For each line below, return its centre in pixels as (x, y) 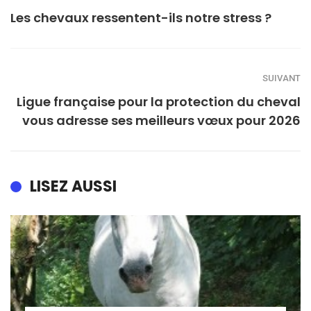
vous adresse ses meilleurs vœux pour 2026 (161, 121)
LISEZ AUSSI (73, 187)
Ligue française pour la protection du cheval (159, 102)
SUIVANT (281, 78)
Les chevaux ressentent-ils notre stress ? (141, 18)
